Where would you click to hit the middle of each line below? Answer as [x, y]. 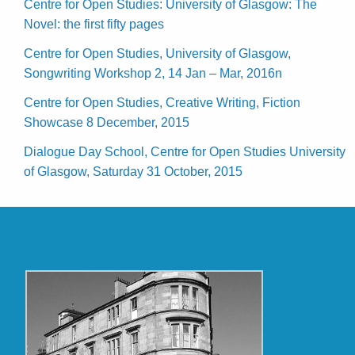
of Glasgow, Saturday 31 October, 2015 [133, 171]
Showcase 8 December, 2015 [107, 122]
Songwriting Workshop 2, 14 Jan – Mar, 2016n [153, 73]
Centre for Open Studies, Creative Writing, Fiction [162, 102]
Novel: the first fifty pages [94, 24]
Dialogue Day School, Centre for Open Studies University [185, 151]
